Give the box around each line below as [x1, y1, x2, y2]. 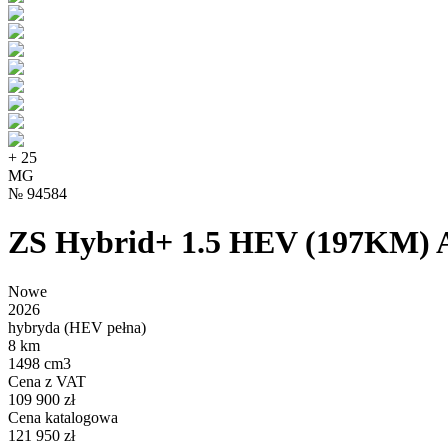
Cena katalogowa [8, 408, 118, 426]
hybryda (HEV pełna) [8, 318, 146, 336]
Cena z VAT [8, 372, 86, 390]
